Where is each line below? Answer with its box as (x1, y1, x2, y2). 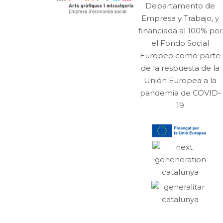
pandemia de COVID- (139, 88, 221, 98)
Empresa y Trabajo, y (141, 13, 219, 23)
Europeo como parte (140, 50, 221, 60)
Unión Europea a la (144, 75, 217, 85)
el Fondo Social (151, 38, 209, 48)
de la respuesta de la (141, 63, 220, 73)
